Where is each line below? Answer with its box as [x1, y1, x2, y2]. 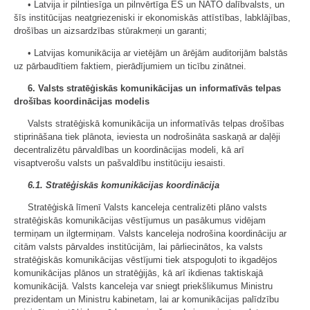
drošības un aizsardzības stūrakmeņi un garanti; [14, 26, 207, 37]
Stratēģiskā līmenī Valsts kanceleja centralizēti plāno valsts [28, 202, 267, 213]
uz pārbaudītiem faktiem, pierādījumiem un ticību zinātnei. [14, 61, 246, 72]
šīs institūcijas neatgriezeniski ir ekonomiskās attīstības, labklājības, [14, 12, 291, 24]
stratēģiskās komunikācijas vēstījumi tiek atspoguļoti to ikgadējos [14, 255, 277, 266]
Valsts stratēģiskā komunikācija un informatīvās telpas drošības [28, 118, 284, 129]
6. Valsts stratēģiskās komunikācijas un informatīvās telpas [28, 83, 281, 94]
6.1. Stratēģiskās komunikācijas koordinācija [28, 180, 219, 191]
